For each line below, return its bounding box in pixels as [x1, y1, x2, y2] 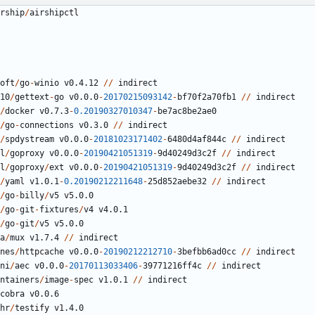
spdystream [5, 134, 54, 145]
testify [15, 303, 49, 314]
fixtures [39, 205, 79, 215]
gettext [15, 92, 49, 103]
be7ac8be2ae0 [157, 106, 217, 117]
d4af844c [187, 134, 226, 145]
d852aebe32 [157, 176, 207, 187]
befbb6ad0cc [182, 247, 236, 257]
